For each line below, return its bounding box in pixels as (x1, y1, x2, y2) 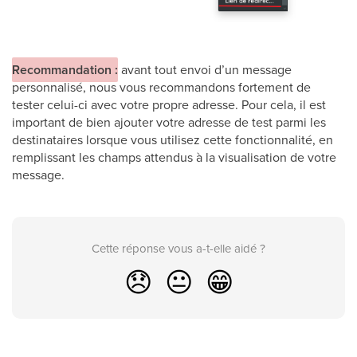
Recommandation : (12, 61, 118, 80)
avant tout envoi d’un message (121, 61, 292, 79)
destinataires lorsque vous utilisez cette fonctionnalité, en (12, 131, 333, 149)
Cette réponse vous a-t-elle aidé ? (92, 240, 265, 257)
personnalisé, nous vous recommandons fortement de (12, 78, 311, 96)
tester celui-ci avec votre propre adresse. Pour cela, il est (12, 96, 326, 114)
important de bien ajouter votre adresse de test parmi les (12, 113, 326, 131)
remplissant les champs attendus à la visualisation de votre (12, 148, 336, 167)
